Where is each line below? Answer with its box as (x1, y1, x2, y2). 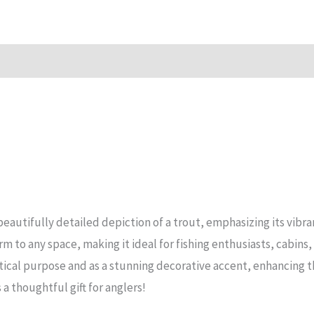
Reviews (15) (17, 53, 81, 69)
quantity (183, 48, 228, 64)
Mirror (183, 5, 214, 21)
